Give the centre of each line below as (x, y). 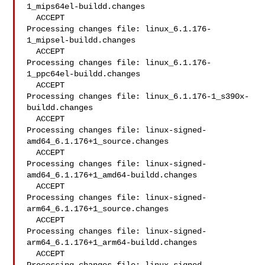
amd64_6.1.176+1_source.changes (98, 141)
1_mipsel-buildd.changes (81, 40)
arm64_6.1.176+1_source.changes (98, 209)
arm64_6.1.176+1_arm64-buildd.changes (112, 243)
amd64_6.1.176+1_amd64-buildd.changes (112, 175)
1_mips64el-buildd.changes (86, 7)
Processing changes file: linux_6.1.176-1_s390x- (138, 96)
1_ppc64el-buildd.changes (84, 74)
